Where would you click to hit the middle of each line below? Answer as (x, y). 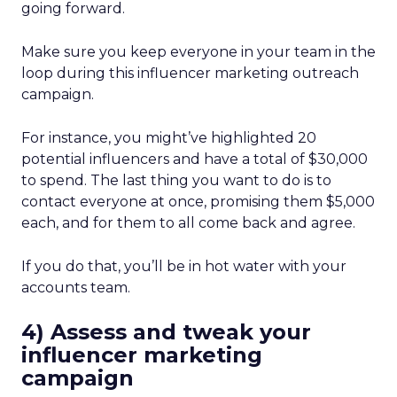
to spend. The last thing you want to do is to (176, 180)
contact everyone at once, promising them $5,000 (198, 202)
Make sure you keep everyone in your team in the (198, 52)
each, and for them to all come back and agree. (190, 223)
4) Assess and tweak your (166, 332)
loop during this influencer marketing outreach (190, 73)
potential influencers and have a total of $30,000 (195, 159)
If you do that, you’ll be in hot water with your (184, 266)
